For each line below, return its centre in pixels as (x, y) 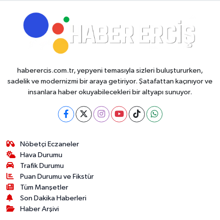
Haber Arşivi (40, 209)
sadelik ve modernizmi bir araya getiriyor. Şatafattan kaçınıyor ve (110, 81)
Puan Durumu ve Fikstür (57, 177)
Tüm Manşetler (44, 187)
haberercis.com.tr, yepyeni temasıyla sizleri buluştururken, (110, 70)
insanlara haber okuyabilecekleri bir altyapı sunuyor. (110, 92)
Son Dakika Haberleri (54, 198)
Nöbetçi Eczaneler (50, 144)
